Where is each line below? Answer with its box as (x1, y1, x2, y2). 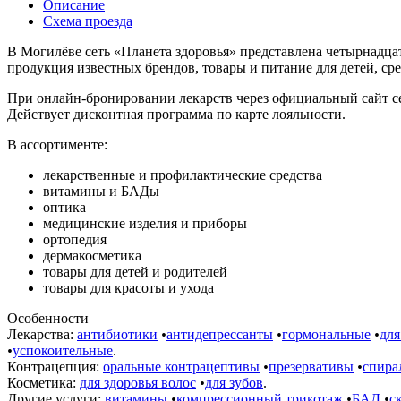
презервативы (269, 358, 354, 374)
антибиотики (77, 326, 158, 342)
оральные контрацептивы (103, 358, 260, 374)
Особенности (7, 310, 89, 326)
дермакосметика (43, 247, 141, 263)
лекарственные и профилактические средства (43, 166, 322, 183)
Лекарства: (7, 326, 73, 342)
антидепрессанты (166, 326, 273, 342)
